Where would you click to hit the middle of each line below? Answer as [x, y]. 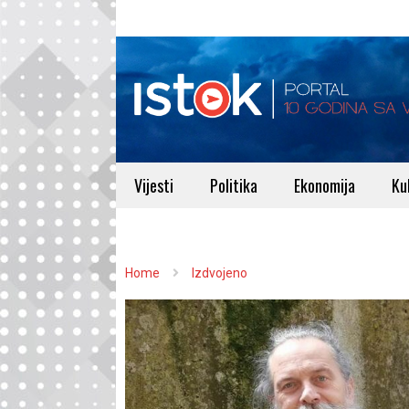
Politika [234, 185]
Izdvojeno [220, 273]
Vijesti [154, 185]
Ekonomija [325, 185]
